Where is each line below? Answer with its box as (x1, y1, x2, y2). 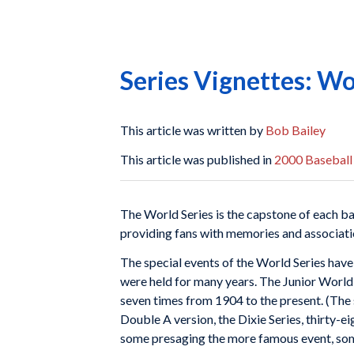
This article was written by (120, 122, 265, 137)
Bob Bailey (265, 122, 326, 137)
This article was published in (120, 152, 274, 168)
